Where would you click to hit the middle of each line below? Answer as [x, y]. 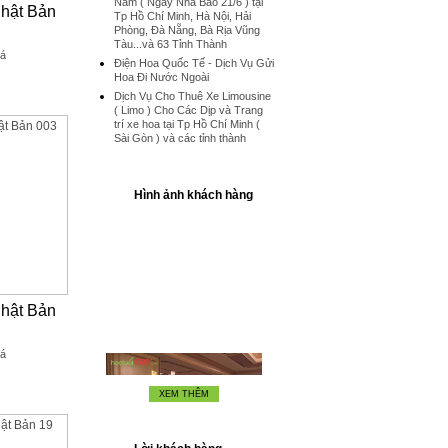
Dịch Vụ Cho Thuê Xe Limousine [192, 96]
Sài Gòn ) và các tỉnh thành [180, 138]
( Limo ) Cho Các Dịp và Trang [188, 110]
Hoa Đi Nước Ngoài [161, 77]
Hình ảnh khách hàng [193, 195]
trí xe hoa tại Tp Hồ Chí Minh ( [187, 124]
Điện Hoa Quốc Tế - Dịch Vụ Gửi [194, 63]
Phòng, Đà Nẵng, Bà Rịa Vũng [187, 30]
